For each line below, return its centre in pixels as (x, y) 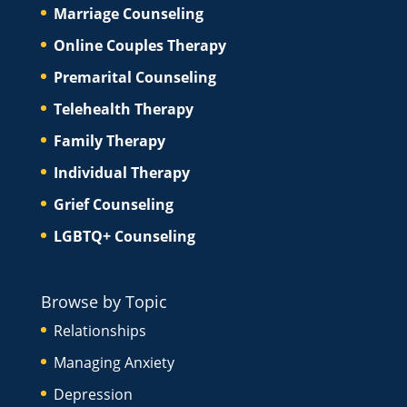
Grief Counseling (113, 204)
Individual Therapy (121, 172)
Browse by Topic (104, 301)
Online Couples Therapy (139, 45)
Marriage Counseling (128, 13)
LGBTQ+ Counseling (124, 236)
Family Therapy (109, 140)
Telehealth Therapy (123, 109)
